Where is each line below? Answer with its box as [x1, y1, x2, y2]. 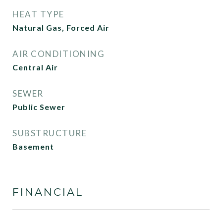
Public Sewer [12, 102, 65, 111]
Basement [12, 142, 54, 151]
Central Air [12, 62, 58, 72]
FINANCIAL [12, 186, 83, 198]
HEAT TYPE [12, 9, 64, 19]
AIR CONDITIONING [12, 49, 105, 59]
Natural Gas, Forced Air [12, 23, 110, 32]
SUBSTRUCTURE [12, 128, 87, 138]
